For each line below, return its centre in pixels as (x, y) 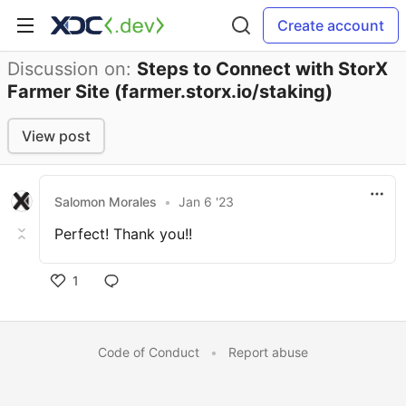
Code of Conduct (149, 352)
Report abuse (268, 352)
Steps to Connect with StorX (262, 69)
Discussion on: (72, 69)
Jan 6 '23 (206, 201)
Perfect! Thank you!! (123, 234)
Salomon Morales (106, 201)
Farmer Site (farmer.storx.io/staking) (170, 92)
